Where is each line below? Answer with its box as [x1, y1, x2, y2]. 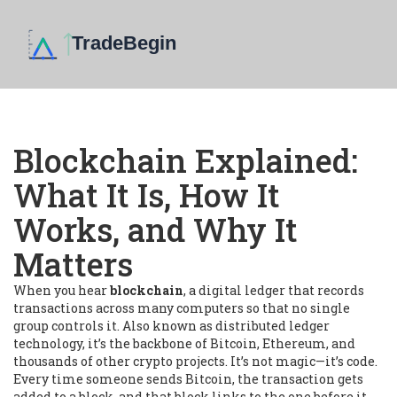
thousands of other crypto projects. [13, 353, 228, 370]
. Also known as [117, 317, 215, 334]
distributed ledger [215, 317, 330, 334]
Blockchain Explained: [13, 139, 358, 182]
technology [13, 335, 82, 352]
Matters [13, 243, 133, 285]
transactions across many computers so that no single [13, 300, 350, 316]
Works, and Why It [13, 208, 298, 251]
